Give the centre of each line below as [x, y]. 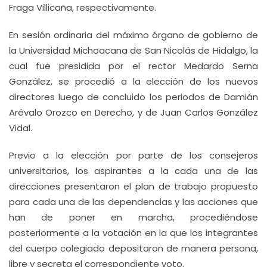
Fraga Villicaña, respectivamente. [83, 7]
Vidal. [21, 128]
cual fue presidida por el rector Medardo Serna [133, 66]
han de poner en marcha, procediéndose [133, 217]
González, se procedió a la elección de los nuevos [133, 81]
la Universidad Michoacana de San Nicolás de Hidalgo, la [133, 50]
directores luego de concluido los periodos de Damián [133, 97]
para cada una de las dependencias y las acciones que [133, 202]
